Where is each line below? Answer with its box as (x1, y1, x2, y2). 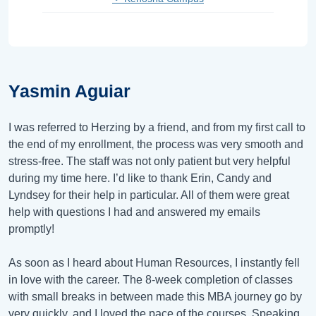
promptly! (8, 222, 54, 235)
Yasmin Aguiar (8, 80, 130, 101)
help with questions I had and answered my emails (8, 205, 260, 218)
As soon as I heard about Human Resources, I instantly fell (8, 256, 300, 269)
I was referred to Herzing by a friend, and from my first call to (8, 121, 305, 133)
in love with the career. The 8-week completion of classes (8, 273, 293, 286)
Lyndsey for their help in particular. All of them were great (8, 188, 289, 201)
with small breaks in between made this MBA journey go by (8, 290, 302, 303)
